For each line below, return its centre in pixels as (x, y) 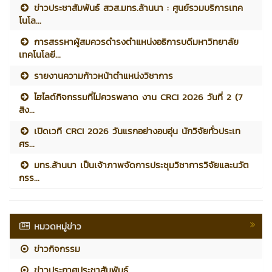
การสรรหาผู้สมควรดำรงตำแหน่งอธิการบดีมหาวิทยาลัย (135, 41)
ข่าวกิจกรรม (56, 248)
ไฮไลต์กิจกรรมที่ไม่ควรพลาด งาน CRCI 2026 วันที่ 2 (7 (137, 97)
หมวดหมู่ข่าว (58, 226)
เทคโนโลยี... (40, 54)
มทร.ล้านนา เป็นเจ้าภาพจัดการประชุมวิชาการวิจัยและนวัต (140, 165)
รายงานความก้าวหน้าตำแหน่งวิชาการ (102, 75)
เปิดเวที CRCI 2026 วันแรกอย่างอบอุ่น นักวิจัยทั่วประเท (136, 131)
